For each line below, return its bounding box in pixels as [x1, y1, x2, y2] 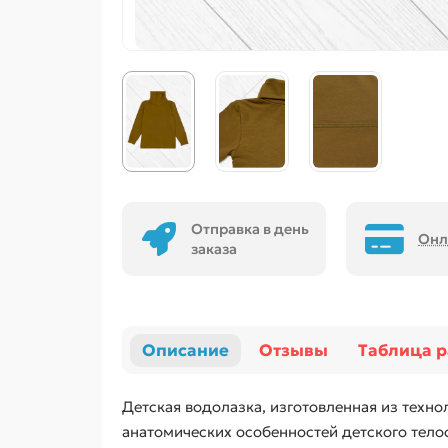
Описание [142, 339, 229, 361]
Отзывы [259, 339, 328, 361]
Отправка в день [191, 220, 309, 239]
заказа [191, 240, 237, 259]
